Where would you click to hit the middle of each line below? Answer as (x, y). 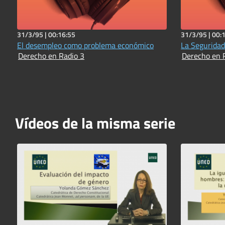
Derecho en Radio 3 (51, 55)
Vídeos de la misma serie (95, 123)
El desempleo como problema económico (85, 45)
